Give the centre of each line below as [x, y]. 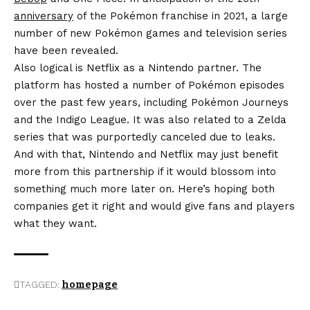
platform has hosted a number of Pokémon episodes [149, 85]
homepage [90, 284]
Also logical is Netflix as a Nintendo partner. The [138, 67]
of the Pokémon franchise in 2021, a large [181, 16]
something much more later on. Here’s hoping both [144, 189]
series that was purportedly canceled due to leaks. [145, 137]
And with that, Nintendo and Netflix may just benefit [146, 154]
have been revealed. [66, 50]
